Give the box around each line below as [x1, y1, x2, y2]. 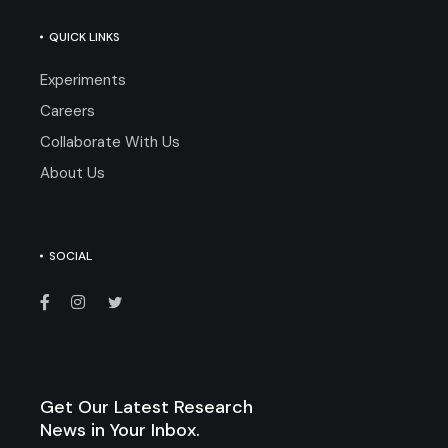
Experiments [40, 70, 126, 90]
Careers [40, 101, 95, 121]
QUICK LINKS [49, 29, 120, 45]
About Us [40, 163, 105, 183]
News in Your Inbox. [40, 418, 200, 442]
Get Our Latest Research [40, 395, 253, 419]
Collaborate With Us [40, 132, 180, 152]
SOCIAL [49, 248, 92, 264]
